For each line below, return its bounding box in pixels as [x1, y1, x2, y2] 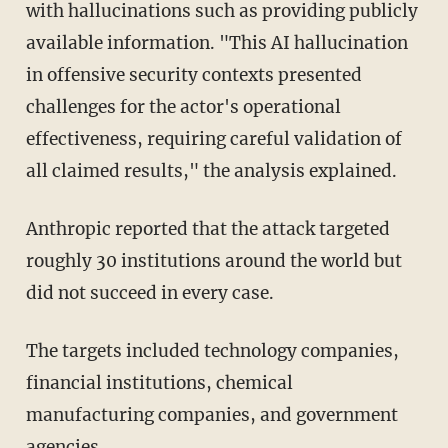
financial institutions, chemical [25, 371, 293, 394]
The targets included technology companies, [25, 339, 38, 362]
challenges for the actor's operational [25, 95, 341, 118]
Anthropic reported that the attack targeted [25, 217, 38, 240]
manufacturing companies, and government [25, 403, 398, 426]
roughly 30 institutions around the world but [25, 249, 402, 272]
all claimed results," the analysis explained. [25, 159, 397, 182]
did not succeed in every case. [25, 281, 274, 304]
